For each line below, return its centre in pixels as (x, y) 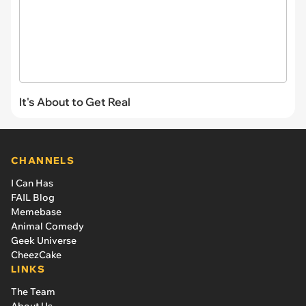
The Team (33, 291)
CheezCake (36, 254)
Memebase (36, 211)
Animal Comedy (47, 226)
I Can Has (32, 183)
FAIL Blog (33, 197)
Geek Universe (44, 240)
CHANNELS (43, 160)
